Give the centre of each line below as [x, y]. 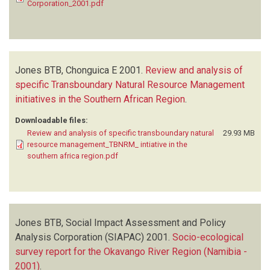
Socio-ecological [208, 237]
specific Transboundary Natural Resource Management [130, 84]
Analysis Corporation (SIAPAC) [80, 237]
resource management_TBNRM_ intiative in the [107, 144]
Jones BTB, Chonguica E [66, 70]
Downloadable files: [52, 120]
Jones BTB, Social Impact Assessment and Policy [121, 222]
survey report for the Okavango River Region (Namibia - [131, 251]
